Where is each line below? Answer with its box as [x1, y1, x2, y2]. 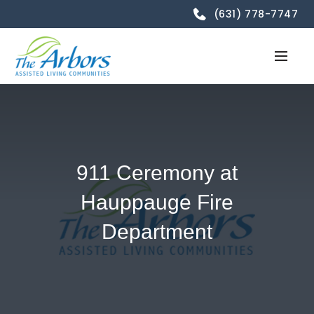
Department [102, 219, 212, 243]
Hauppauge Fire [81, 190, 233, 214]
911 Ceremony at [76, 161, 238, 184]
